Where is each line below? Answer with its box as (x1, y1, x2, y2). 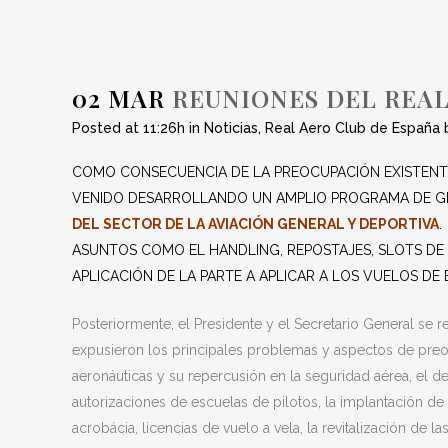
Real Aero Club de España (265, 120, 440, 136)
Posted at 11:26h (72, 120, 185, 136)
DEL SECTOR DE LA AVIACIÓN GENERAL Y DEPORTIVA (72, 216, 439, 232)
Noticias (204, 120, 258, 136)
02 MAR (72, 82, 165, 114)
